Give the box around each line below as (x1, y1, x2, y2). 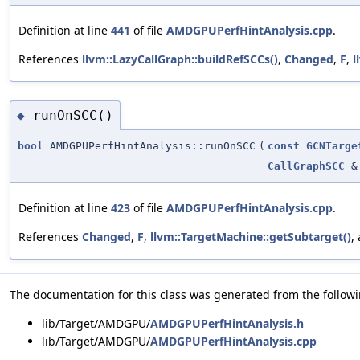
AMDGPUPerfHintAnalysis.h (150, 316, 304, 332)
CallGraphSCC (268, 160, 345, 173)
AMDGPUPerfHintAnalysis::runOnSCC (43, 140, 256, 153)
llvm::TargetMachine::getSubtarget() (150, 229, 351, 245)
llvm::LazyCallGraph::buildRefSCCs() (82, 51, 278, 67)
